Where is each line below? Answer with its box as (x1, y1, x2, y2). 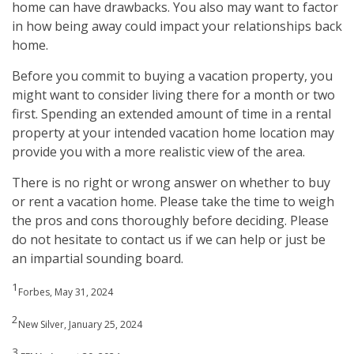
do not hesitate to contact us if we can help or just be (12, 230, 326, 248)
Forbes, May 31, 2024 (18, 285, 113, 299)
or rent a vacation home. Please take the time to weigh (12, 192, 334, 210)
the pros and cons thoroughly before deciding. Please (12, 211, 329, 229)
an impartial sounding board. (12, 249, 183, 267)
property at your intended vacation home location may (12, 123, 334, 141)
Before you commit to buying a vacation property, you (12, 66, 333, 85)
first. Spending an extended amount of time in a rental (12, 104, 331, 122)
